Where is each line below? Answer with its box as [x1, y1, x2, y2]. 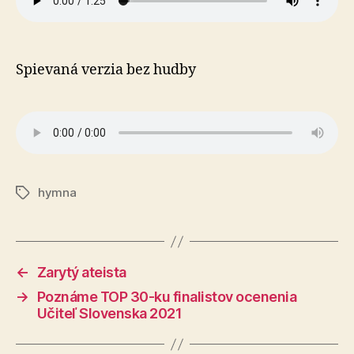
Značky [15, 186, 57, 201]
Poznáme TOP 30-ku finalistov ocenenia [36, 288, 297, 305]
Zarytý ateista [36, 264, 126, 281]
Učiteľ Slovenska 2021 [36, 305, 183, 322]
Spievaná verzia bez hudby [16, 61, 196, 79]
